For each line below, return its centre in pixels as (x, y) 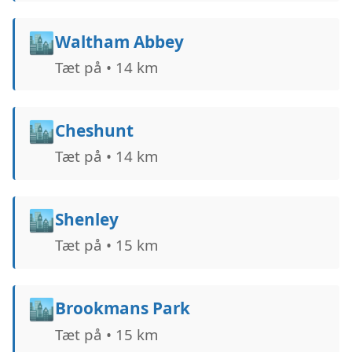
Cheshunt (94, 130)
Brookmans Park (122, 308)
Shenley (86, 220)
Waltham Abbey (119, 41)
